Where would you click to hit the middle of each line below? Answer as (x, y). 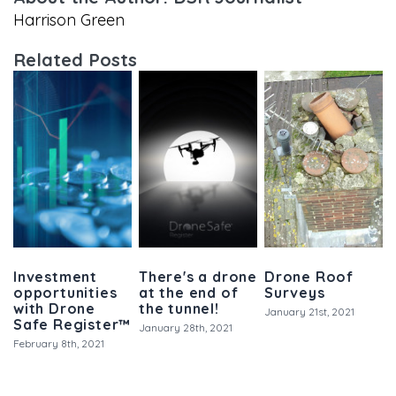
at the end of (189, 292)
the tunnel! (179, 308)
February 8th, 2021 (59, 343)
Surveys (295, 292)
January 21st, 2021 (309, 311)
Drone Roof (309, 276)
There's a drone (198, 276)
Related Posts (75, 59)
